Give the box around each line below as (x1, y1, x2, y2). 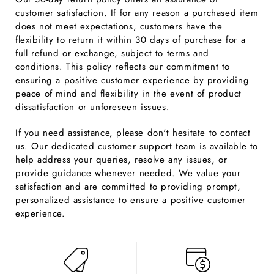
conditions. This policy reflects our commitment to (15, 60, 231, 74)
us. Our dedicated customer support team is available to (15, 139, 259, 154)
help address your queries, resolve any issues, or (15, 153, 228, 167)
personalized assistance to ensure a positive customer (15, 193, 246, 207)
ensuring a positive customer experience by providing (15, 73, 250, 87)
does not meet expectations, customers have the (15, 20, 223, 34)
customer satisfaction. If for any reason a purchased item (15, 6, 259, 20)
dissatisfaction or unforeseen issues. (15, 100, 170, 114)
